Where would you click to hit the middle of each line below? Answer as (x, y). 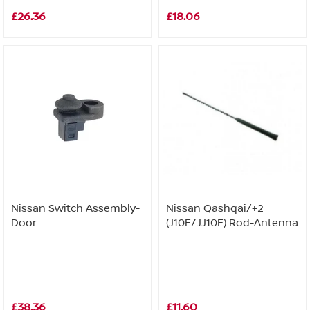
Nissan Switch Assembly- (75, 208)
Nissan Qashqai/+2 (215, 208)
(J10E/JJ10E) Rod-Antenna (232, 223)
